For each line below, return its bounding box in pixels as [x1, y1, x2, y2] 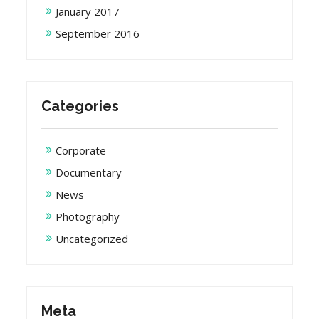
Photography [56, 209, 120, 224]
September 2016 [56, 26, 140, 41]
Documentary [56, 165, 122, 180]
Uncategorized [56, 231, 129, 246]
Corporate [56, 143, 107, 158]
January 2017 [56, 4, 120, 19]
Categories [41, 98, 120, 115]
